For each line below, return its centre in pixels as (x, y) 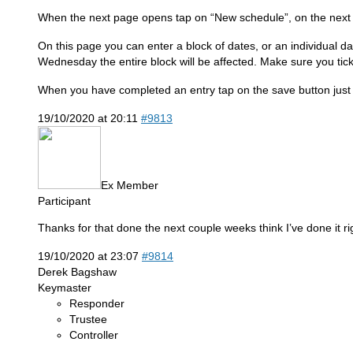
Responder (97, 303)
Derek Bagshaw (77, 271)
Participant (64, 201)
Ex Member (130, 185)
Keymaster (65, 287)
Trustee (88, 319)
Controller (94, 334)
